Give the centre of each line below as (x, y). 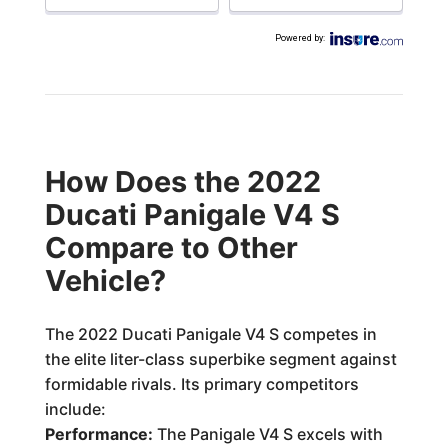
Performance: (98, 434)
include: (75, 409)
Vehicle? (105, 280)
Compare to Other (171, 247)
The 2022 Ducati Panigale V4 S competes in (210, 334)
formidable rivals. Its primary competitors (201, 384)
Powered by (299, 38)
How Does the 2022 (182, 181)
